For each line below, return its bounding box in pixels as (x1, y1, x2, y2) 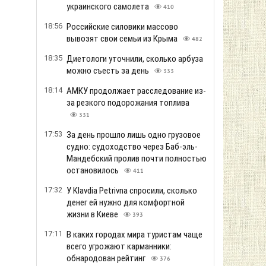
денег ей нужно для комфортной (66, 197, 185, 208)
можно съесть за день (66, 65, 151, 76)
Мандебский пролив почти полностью (66, 153, 207, 164)
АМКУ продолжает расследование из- (66, 85, 206, 96)
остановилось (66, 165, 121, 176)
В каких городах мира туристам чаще (66, 229, 202, 240)
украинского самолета (66, 1, 151, 12)
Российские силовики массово (66, 21, 178, 32)
